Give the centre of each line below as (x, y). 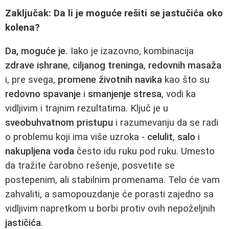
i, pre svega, (31, 80)
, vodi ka (179, 94)
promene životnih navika (110, 80)
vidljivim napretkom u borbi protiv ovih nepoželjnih (110, 209)
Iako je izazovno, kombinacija (131, 51)
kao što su (186, 80)
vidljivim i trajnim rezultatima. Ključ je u (87, 109)
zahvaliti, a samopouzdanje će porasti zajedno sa (109, 194)
